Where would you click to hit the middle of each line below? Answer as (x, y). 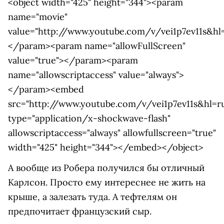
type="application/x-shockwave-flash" (89, 118)
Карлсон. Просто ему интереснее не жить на (107, 182)
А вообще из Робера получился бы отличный (106, 168)
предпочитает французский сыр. (80, 211)
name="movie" (38, 17)
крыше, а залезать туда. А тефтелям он (92, 197)
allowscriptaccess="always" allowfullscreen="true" (112, 133)
